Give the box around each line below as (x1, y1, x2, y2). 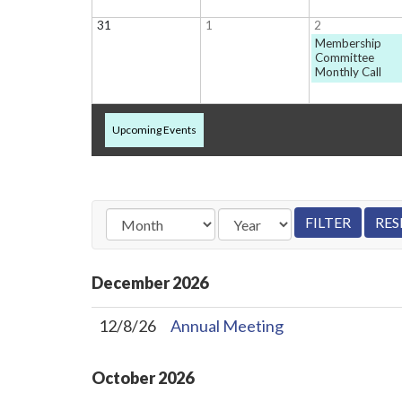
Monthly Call (315, 64, 382, 79)
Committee (315, 49, 375, 65)
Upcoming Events (111, 122, 197, 136)
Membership (315, 35, 382, 50)
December (92, 272, 170, 293)
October (92, 367, 155, 388)
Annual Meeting (170, 315, 284, 336)
